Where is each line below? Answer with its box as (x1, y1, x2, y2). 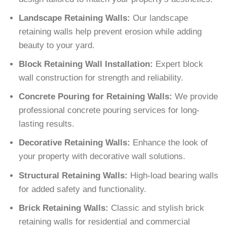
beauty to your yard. (19, 40, 95, 50)
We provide (172, 92, 218, 102)
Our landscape (130, 13, 188, 23)
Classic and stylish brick (108, 203, 205, 213)
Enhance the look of (130, 138, 208, 148)
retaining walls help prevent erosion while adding (19, 26, 202, 36)
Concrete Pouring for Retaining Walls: (19, 92, 173, 102)
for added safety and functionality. (19, 184, 147, 194)
